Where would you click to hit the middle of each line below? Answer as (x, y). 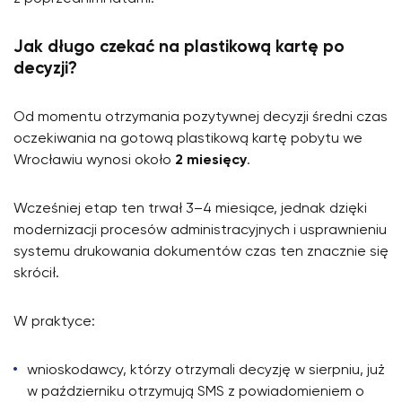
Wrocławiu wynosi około (94, 160)
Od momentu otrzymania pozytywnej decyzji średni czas (201, 117)
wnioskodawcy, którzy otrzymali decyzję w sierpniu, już (206, 370)
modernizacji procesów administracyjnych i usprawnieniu (200, 230)
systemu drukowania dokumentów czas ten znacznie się (201, 252)
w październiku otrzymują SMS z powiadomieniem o (196, 392)
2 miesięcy (211, 160)
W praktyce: (54, 322)
